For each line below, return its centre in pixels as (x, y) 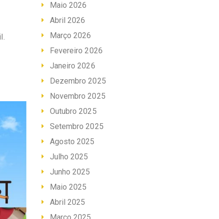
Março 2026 (70, 36)
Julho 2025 (69, 157)
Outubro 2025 (73, 111)
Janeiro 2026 (72, 66)
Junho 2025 (70, 172)
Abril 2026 (67, 21)
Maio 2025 (68, 187)
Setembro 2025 (77, 127)
